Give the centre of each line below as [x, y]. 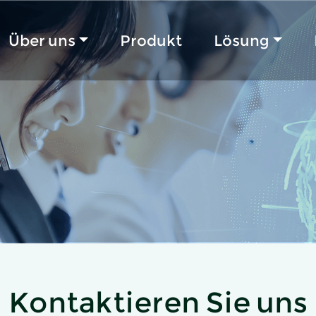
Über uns [42, 40]
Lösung [242, 40]
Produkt [151, 40]
